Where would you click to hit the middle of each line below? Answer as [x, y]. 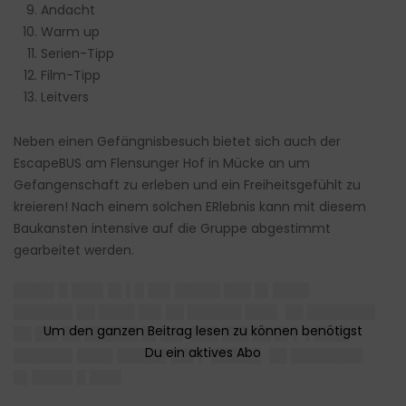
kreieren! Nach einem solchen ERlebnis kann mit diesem [190, 207]
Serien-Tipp [77, 54]
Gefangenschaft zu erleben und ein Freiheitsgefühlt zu [187, 185]
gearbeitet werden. [74, 251]
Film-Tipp [71, 76]
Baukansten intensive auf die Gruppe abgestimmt [172, 229]
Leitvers [65, 97]
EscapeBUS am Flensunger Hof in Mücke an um [162, 164]
